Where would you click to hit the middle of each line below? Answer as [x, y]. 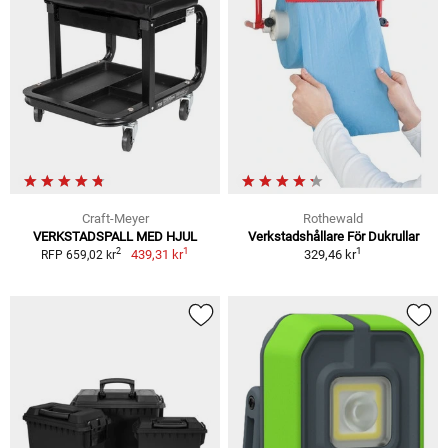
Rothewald [333, 218]
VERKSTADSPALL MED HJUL [115, 236]
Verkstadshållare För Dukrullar [333, 236]
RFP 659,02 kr [79, 254]
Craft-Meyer [115, 218]
